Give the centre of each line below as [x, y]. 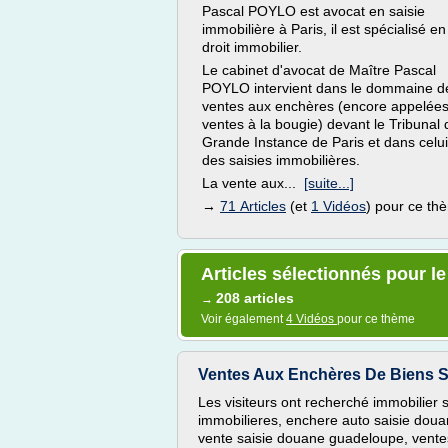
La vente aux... [253, 183]
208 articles [255, 298]
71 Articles [253, 206]
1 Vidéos [338, 206]
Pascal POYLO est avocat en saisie [313, 11]
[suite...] [329, 183]
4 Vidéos [311, 319]
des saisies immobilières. [281, 160]
